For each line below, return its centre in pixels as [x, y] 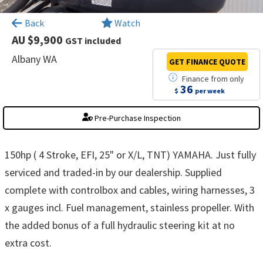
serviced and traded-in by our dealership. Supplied [113, 172]
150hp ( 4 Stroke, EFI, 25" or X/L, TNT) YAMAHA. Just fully [130, 154]
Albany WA [34, 59]
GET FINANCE [193, 61]
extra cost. [28, 242]
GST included [93, 40]
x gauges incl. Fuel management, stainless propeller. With [129, 207]
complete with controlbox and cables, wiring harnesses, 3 [130, 190]
